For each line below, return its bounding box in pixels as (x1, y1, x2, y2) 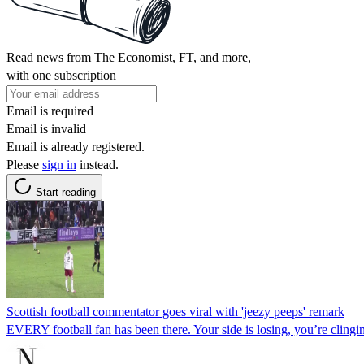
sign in (42, 157, 76, 171)
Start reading (36, 185, 96, 198)
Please (6, 157, 42, 171)
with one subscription (6, 67, 116, 82)
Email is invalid (6, 121, 86, 136)
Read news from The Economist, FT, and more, (6, 50, 251, 64)
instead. (76, 157, 119, 171)
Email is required (6, 103, 93, 118)
